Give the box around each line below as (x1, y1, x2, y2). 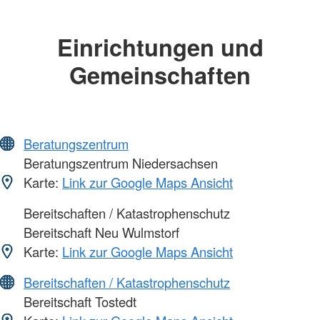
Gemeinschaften (69, 57, 251, 91)
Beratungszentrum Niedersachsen (20, 154, 218, 173)
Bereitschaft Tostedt (20, 292, 136, 311)
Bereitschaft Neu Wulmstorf (20, 223, 179, 242)
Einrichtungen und (56, 29, 264, 64)
